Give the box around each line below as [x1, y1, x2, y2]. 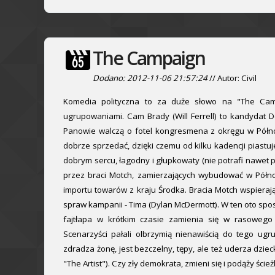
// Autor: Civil [207, 72, 257, 84]
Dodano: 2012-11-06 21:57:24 [93, 72, 207, 84]
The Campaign [93, 45, 205, 71]
